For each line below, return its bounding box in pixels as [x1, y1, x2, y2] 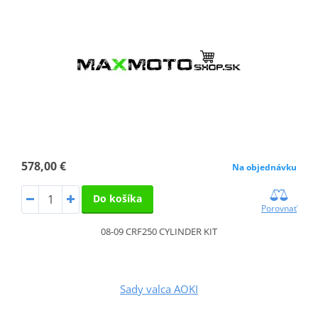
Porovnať [261, 202, 297, 214]
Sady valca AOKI [120, 281, 198, 296]
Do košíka [92, 191, 142, 205]
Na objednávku [232, 160, 297, 173]
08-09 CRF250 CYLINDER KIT [101, 224, 217, 238]
